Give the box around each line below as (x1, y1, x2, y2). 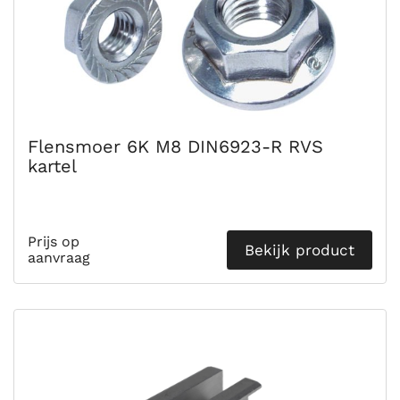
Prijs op (28, 233, 79, 250)
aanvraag (28, 249, 90, 266)
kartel (28, 155, 77, 177)
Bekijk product (245, 241, 354, 259)
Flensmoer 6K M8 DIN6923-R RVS (28, 136, 323, 157)
